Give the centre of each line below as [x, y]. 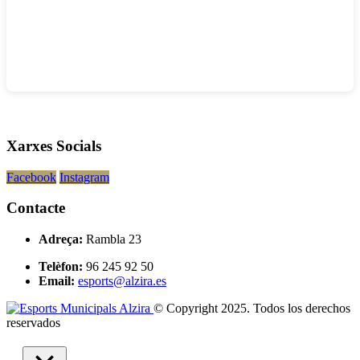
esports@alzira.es [122, 281]
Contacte [36, 208]
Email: [57, 281]
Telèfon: [61, 267]
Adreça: [61, 239]
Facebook [31, 177]
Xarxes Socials [54, 145]
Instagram [84, 177]
